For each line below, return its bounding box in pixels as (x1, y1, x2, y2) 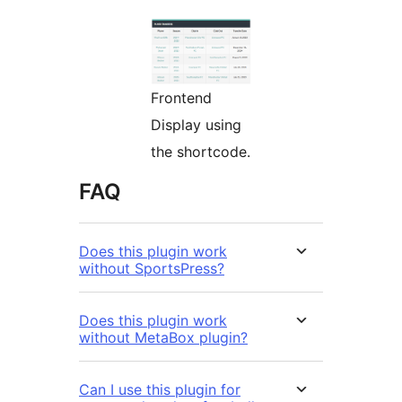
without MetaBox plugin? (79, 328, 248, 347)
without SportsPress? (79, 259, 224, 278)
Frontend (151, 89, 212, 108)
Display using (151, 116, 241, 135)
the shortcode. (151, 143, 250, 162)
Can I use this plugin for (79, 380, 240, 399)
